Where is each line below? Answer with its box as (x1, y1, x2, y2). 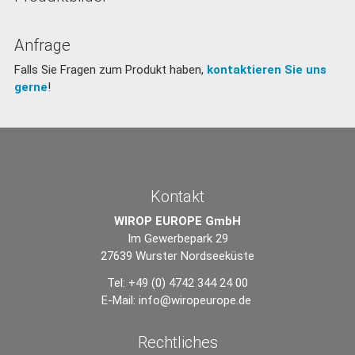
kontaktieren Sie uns (206, 63, 326, 77)
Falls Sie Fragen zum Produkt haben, (13, 63, 207, 77)
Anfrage (13, 36, 71, 55)
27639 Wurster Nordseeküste (101, 249, 254, 263)
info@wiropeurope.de (138, 293, 251, 307)
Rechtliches (137, 333, 218, 352)
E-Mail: (101, 293, 139, 307)
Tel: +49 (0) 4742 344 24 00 (107, 276, 248, 290)
